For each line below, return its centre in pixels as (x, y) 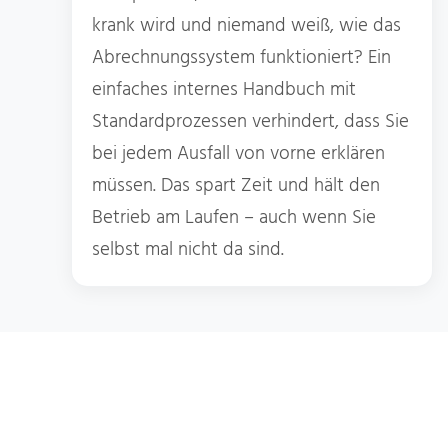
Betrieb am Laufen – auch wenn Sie (234, 217)
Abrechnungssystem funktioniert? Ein (241, 57)
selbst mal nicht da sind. (188, 249)
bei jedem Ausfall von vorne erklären (238, 153)
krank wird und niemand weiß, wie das (246, 25)
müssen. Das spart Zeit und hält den (236, 185)
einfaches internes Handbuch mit (224, 89)
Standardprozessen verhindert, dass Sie (250, 121)
